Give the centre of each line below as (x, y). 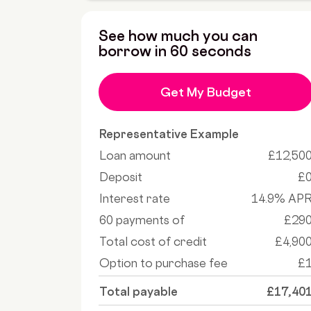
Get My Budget (206, 92)
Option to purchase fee (163, 263)
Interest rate (135, 199)
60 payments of (142, 220)
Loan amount (135, 156)
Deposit (121, 177)
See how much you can (178, 36)
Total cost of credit (153, 242)
